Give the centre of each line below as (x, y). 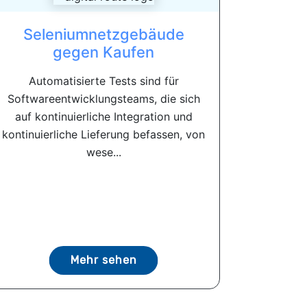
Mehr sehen (103, 260)
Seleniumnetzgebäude (103, 34)
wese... (103, 152)
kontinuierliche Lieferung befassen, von (103, 134)
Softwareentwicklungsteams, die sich (103, 99)
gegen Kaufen (103, 52)
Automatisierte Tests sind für (103, 81)
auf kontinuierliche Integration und (103, 116)
